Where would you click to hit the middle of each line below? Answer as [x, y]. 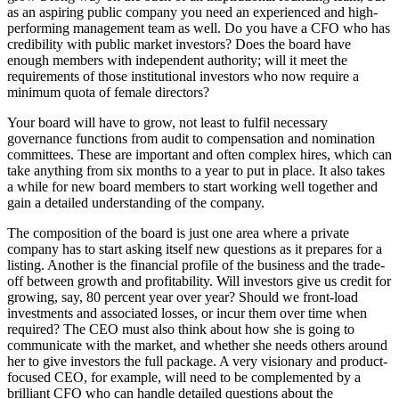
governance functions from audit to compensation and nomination [191, 139]
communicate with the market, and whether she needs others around [197, 346]
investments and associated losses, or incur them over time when [187, 313]
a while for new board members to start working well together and [192, 187]
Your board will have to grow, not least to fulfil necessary [167, 123]
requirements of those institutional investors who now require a [183, 77]
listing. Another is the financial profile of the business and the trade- [196, 265]
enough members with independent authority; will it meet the [177, 61]
